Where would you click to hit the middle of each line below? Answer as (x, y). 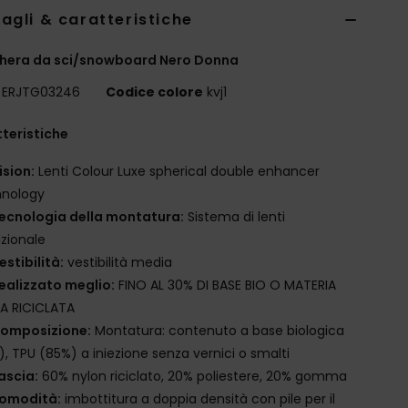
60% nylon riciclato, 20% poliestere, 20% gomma (193, 376)
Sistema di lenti (235, 216)
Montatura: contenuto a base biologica (218, 330)
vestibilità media (118, 262)
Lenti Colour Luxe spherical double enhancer (178, 171)
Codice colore (155, 92)
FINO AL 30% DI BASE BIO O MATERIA (226, 285)
